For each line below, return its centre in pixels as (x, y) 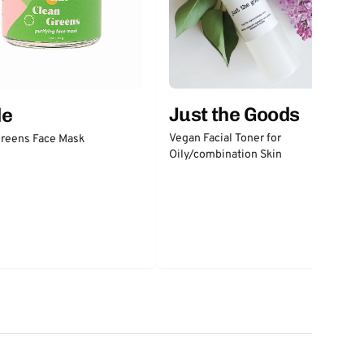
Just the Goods (234, 114)
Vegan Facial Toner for (225, 139)
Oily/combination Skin (225, 155)
